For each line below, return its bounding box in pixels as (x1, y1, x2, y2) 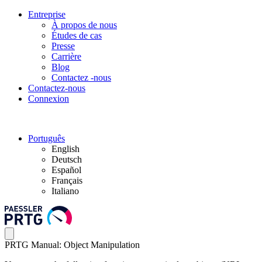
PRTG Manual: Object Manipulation (5, 240, 140, 250)
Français (51, 175, 82, 185)
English (51, 144, 80, 154)
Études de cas (51, 30, 102, 40)
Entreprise (28, 9, 65, 19)
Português (28, 133, 65, 143)
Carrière (51, 51, 81, 61)
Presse (51, 41, 75, 51)
